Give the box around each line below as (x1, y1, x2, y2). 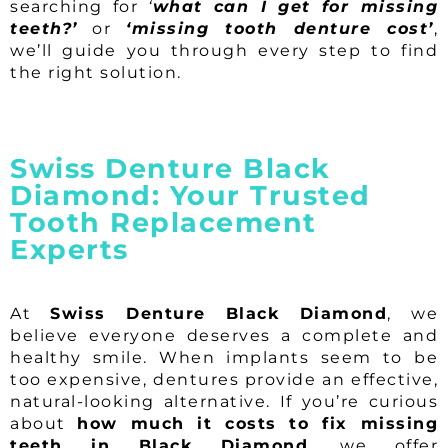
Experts (10, 233, 129, 267)
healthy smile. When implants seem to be (10, 348, 438, 368)
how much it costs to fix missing (77, 414, 439, 434)
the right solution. (10, 63, 182, 83)
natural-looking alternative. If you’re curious (10, 392, 438, 412)
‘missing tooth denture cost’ (126, 19, 434, 39)
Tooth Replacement (10, 206, 317, 240)
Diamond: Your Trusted (10, 179, 371, 213)
